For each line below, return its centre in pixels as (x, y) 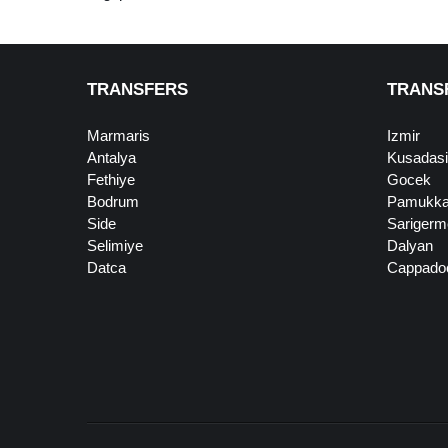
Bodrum (113, 201)
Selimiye (115, 245)
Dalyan (410, 245)
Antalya (111, 157)
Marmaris (118, 135)
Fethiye (111, 179)
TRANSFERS (137, 89)
